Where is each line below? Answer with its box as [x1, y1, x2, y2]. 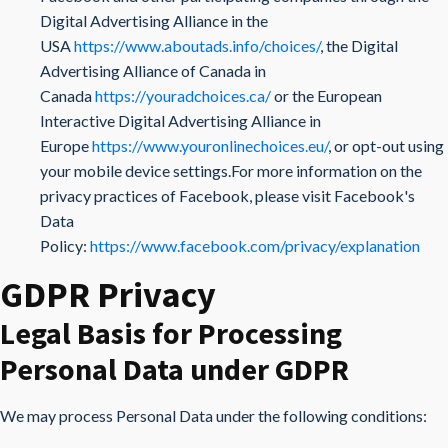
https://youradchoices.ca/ [95, 86, 271, 105]
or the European [271, 86, 382, 105]
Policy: [40, 236, 90, 255]
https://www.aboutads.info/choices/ [74, 36, 320, 55]
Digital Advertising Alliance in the [40, 11, 268, 30]
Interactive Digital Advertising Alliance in [40, 111, 321, 130]
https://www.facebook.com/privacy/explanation [90, 236, 420, 255]
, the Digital [320, 36, 398, 55]
